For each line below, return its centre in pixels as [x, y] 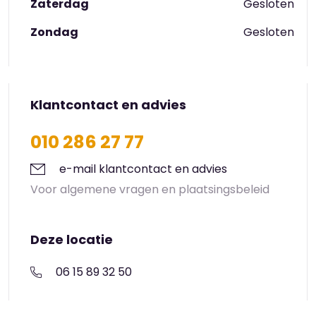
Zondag [54, 32]
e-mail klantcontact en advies [143, 169]
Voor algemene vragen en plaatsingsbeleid [150, 189]
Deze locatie [72, 239]
